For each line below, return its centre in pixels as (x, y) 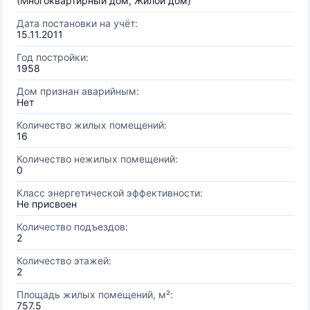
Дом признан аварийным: (78, 91)
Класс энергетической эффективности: (110, 193)
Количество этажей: (64, 261)
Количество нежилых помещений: (97, 159)
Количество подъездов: (72, 227)
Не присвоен (47, 204)
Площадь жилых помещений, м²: (95, 294)
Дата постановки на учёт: (77, 23)
